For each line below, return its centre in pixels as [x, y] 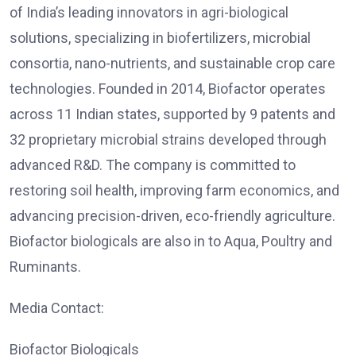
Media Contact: [57, 308]
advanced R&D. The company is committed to [153, 164]
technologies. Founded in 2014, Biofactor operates [168, 88]
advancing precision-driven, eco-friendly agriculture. [172, 215]
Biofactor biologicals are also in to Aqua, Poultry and [171, 241]
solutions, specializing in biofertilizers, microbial [160, 37]
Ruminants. [45, 266]
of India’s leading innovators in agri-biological [149, 12]
